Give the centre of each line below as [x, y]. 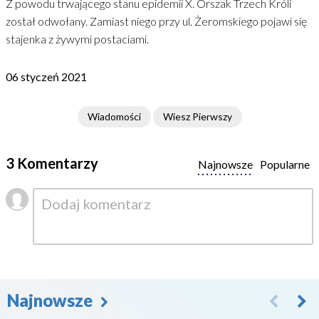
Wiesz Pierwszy [197, 116]
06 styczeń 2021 [46, 77]
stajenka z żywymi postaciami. [77, 39]
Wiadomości [114, 116]
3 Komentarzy [52, 163]
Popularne [285, 164]
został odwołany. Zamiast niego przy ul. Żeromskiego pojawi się [156, 21]
